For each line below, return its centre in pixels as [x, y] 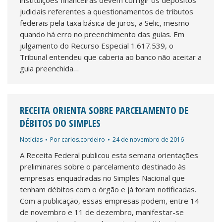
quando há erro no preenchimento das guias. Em [102, 34]
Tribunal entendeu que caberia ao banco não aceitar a [111, 57]
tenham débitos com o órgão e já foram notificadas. [108, 189]
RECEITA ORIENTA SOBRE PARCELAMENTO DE [104, 110]
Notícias [31, 139]
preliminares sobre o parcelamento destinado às [103, 166]
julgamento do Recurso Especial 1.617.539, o [97, 46]
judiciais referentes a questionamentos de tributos [107, 11]
